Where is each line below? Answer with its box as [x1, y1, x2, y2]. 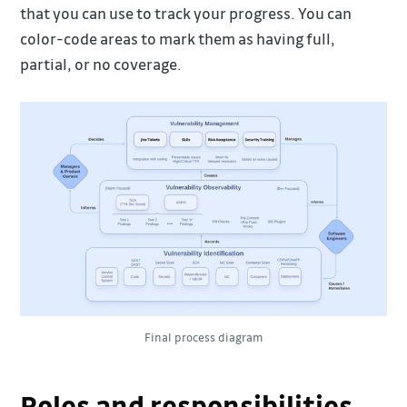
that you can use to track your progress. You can [20, 4, 352, 24]
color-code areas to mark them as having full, [20, 29, 336, 49]
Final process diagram [144, 330, 263, 345]
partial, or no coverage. [20, 55, 183, 74]
